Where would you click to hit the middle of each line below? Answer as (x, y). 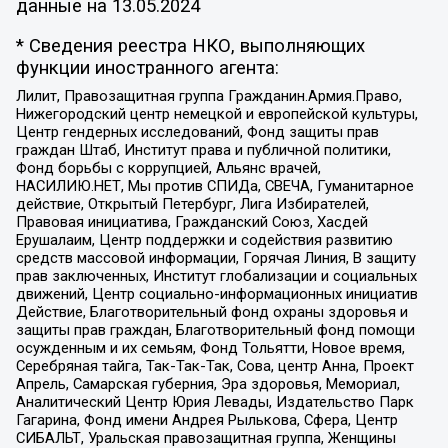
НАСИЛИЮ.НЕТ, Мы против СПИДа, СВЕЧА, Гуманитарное (214, 185)
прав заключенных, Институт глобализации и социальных (216, 275)
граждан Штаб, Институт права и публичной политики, (203, 149)
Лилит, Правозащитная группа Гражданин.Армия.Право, (208, 95)
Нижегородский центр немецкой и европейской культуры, (216, 113)
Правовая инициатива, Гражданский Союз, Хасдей (191, 221)
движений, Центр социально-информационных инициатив (216, 293)
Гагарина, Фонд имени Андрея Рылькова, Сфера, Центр (206, 419)
